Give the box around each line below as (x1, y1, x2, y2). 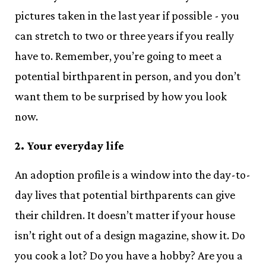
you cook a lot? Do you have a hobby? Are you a (15, 249, 243, 262)
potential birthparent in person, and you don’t (15, 69, 240, 83)
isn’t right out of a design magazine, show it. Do (15, 229, 245, 242)
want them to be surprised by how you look (15, 90, 227, 103)
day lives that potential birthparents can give (15, 188, 235, 201)
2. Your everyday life (15, 139, 124, 152)
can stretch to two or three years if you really (15, 29, 234, 42)
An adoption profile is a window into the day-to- (15, 168, 251, 181)
